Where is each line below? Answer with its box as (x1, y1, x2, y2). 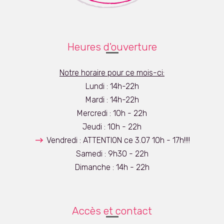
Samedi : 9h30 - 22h (75, 148, 148, 158)
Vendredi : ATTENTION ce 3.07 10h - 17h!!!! (46, 135, 190, 145)
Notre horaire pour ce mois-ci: (59, 67, 164, 77)
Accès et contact (72, 204, 152, 217)
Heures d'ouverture (67, 40, 157, 53)
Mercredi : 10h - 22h (77, 108, 147, 118)
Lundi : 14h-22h (85, 81, 139, 91)
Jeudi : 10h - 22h (82, 121, 141, 131)
